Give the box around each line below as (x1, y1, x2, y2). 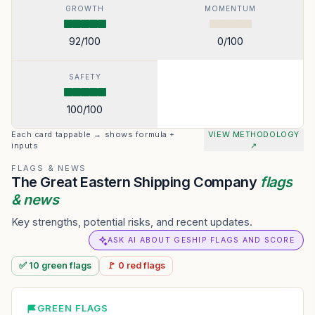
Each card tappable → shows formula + (11, 129, 175, 139)
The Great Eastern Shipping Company (11, 174, 260, 191)
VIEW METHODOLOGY (207, 129, 300, 139)
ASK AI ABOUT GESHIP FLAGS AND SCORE (107, 236, 295, 245)
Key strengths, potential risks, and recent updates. (11, 216, 252, 228)
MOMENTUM (205, 4, 256, 13)
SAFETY (68, 72, 101, 81)
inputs (11, 141, 39, 150)
